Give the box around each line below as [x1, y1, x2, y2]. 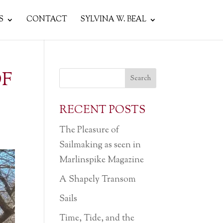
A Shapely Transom [59, 173, 136, 186]
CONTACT [26, 14, 67, 25]
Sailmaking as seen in [59, 139, 141, 152]
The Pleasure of [59, 124, 119, 137]
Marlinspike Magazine [59, 154, 144, 167]
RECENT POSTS [59, 103, 146, 118]
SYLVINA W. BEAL [80, 14, 146, 25]
